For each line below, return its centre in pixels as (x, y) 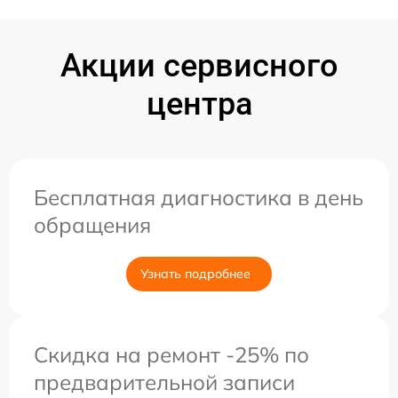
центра (199, 104)
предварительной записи (164, 382)
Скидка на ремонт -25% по (171, 354)
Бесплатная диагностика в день (199, 197)
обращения (92, 225)
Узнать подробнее (195, 274)
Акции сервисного (199, 66)
